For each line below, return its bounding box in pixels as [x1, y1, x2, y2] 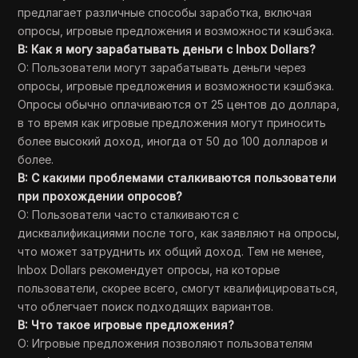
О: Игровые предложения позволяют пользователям [18, 336, 313, 350]
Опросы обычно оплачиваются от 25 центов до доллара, [18, 97, 340, 111]
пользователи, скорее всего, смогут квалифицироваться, [18, 281, 339, 295]
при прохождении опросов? [18, 189, 183, 203]
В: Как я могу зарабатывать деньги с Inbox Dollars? [18, 42, 316, 56]
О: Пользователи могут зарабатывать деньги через [18, 61, 307, 74]
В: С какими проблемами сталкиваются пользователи [18, 171, 337, 185]
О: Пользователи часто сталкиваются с [18, 208, 240, 221]
